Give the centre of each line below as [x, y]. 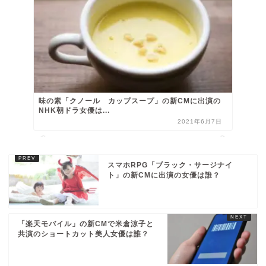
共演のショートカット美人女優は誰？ [83, 234]
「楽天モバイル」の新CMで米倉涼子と [86, 224]
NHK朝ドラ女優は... [74, 110]
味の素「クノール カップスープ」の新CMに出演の [129, 101]
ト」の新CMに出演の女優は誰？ [164, 175]
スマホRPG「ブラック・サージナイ [170, 165]
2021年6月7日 [200, 121]
